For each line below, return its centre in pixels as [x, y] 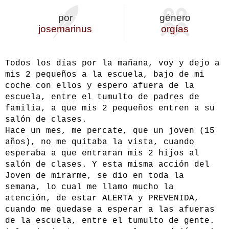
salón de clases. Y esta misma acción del [107, 165]
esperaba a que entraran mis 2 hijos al [102, 154]
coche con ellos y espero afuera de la [100, 86]
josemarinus [65, 29]
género [175, 18]
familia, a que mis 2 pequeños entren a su [110, 109]
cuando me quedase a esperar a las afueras [110, 210]
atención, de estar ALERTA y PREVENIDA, [102, 199]
